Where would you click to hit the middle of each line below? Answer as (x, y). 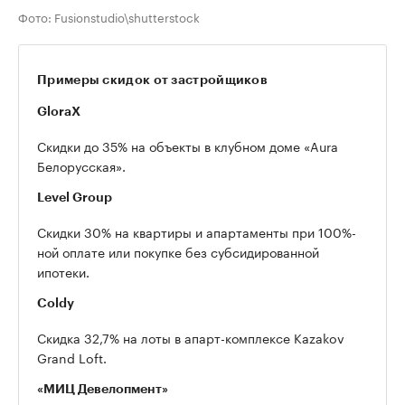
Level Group (75, 198)
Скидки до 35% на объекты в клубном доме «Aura (188, 146)
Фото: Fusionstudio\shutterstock (109, 17)
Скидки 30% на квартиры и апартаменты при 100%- (197, 232)
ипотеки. (63, 272)
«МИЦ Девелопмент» (103, 389)
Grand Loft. (72, 358)
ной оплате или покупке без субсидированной (178, 252)
